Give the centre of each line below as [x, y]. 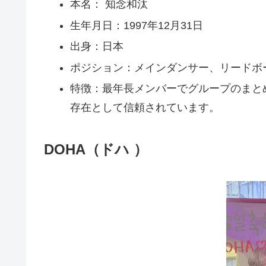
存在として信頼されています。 [145, 108]
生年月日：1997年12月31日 [136, 25]
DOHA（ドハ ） [96, 149]
